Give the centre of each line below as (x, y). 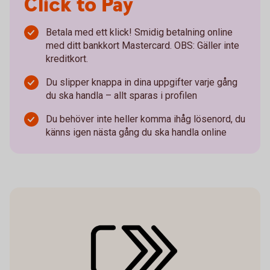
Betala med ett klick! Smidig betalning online (139, 32)
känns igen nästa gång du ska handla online (136, 132)
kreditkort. (67, 59)
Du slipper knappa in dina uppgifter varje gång (142, 82)
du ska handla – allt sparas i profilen (121, 96)
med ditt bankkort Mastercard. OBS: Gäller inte (143, 46)
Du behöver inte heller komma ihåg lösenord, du (146, 119)
